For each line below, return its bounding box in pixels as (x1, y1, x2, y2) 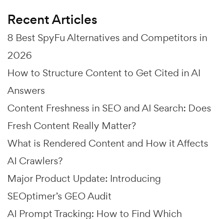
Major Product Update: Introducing (7, 172, 161, 185)
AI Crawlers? (7, 154, 63, 167)
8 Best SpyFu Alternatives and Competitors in (7, 31, 207, 44)
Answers (7, 84, 45, 97)
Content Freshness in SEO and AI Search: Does (7, 101, 211, 114)
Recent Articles (7, 10, 97, 28)
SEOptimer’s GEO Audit (7, 189, 111, 202)
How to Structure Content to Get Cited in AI (7, 66, 200, 79)
